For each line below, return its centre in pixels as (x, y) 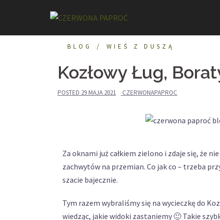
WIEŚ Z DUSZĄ (140, 47)
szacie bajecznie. (90, 180)
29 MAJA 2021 (98, 93)
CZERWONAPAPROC (150, 93)
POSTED (69, 93)
